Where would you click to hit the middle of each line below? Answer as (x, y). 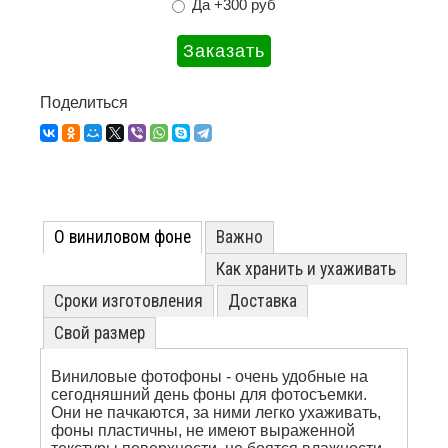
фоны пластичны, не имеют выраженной (203, 430)
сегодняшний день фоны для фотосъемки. (209, 394)
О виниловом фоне (122, 237)
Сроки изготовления (128, 301)
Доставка (262, 301)
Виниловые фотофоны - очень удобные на (209, 376)
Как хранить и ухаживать (306, 269)
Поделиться (84, 102)
